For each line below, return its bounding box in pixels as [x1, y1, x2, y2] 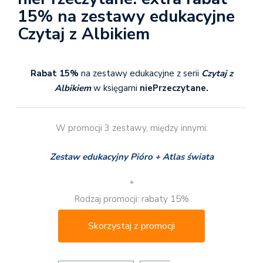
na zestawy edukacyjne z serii [78, 67, 199, 79]
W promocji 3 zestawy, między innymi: [55, 122, 208, 134]
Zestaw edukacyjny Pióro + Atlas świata [49, 150, 214, 163]
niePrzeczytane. [137, 82, 208, 94]
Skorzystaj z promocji [88, 220, 175, 233]
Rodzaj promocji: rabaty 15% [74, 193, 189, 205]
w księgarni [91, 82, 137, 94]
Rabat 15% [30, 67, 79, 79]
